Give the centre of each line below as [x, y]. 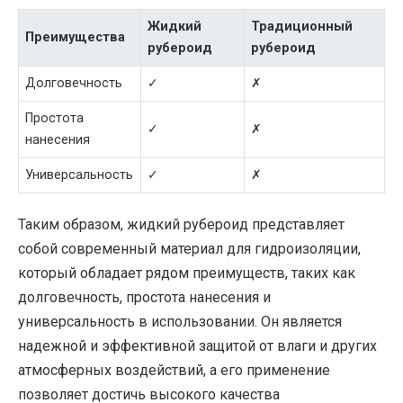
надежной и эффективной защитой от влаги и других [197, 346]
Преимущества [76, 37]
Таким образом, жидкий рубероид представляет [181, 225]
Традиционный [302, 26]
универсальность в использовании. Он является [180, 322]
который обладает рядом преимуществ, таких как [187, 273]
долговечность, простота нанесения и [144, 298]
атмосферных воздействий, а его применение [174, 371]
